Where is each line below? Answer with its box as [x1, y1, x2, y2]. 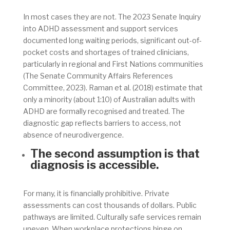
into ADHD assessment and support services [23, 24, 178, 33]
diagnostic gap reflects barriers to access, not [23, 119, 181, 128]
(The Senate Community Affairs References [23, 71, 173, 81]
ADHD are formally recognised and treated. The [23, 107, 185, 116]
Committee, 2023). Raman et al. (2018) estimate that [23, 83, 203, 92]
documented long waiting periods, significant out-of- [23, 36, 202, 45]
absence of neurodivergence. [23, 130, 124, 140]
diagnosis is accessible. [30, 158, 159, 172]
